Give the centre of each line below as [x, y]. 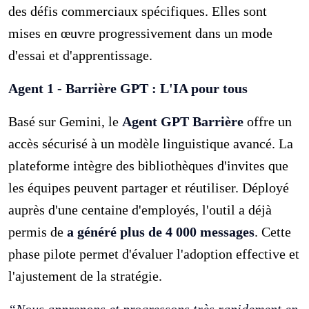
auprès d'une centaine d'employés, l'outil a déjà [140, 209]
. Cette [273, 231]
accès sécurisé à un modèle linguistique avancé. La [151, 143]
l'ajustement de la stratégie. [86, 276]
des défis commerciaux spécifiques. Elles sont [138, 11]
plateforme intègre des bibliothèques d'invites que [149, 165]
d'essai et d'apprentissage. [81, 55]
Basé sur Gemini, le [66, 121]
